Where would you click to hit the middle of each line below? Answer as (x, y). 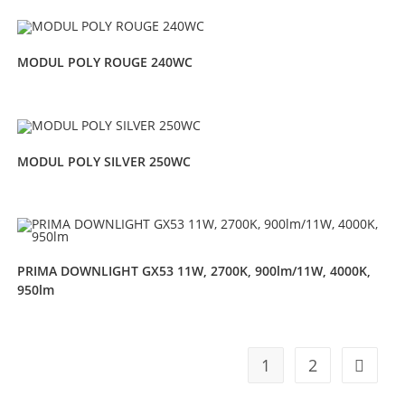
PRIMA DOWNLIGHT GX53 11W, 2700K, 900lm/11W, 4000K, (193, 271)
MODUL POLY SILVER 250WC (104, 161)
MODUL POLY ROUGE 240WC (104, 62)
